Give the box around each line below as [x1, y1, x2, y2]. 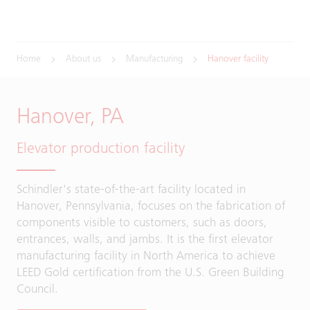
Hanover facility [208, 55, 268, 64]
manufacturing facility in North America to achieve [17, 250, 275, 263]
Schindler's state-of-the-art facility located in [17, 184, 246, 197]
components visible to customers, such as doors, [17, 217, 267, 230]
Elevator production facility [17, 142, 185, 157]
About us [66, 55, 101, 64]
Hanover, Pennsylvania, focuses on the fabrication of [17, 201, 285, 213]
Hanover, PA [17, 107, 124, 129]
